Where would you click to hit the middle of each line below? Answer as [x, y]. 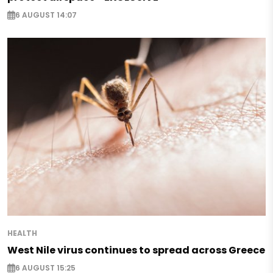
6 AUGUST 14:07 [46, 15]
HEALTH [22, 233]
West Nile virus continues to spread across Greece [136, 250]
